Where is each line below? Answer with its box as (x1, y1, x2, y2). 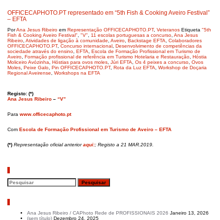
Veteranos (157, 27, 180, 32)
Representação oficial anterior (14, 142, 83, 147)
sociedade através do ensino (7, 49, 73, 54)
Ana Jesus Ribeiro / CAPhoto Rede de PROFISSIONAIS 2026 (27, 210, 168, 216)
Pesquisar (10, 167, 37, 173)
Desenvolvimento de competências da (115, 43, 202, 49)
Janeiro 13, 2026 (170, 210, 209, 216)
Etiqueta (181, 27, 202, 32)
